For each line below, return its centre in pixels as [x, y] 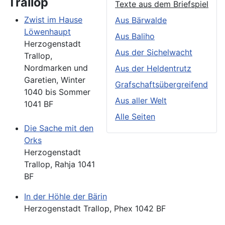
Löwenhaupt [47, 32]
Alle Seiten [135, 117]
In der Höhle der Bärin [66, 197]
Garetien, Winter [55, 80]
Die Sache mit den [59, 128]
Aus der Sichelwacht [154, 52]
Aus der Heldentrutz [153, 69]
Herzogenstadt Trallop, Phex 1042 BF [95, 209]
